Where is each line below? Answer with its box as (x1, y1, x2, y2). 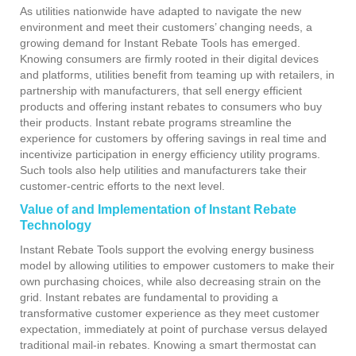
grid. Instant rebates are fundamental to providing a (20, 290, 278, 304)
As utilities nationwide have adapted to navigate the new (20, 4, 301, 17)
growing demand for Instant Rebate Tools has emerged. (20, 36, 300, 49)
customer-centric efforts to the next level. (20, 179, 225, 192)
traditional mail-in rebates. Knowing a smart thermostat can (20, 338, 316, 351)
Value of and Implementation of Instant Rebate (20, 202, 296, 216)
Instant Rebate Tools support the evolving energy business (20, 242, 314, 256)
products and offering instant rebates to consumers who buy (20, 99, 322, 113)
